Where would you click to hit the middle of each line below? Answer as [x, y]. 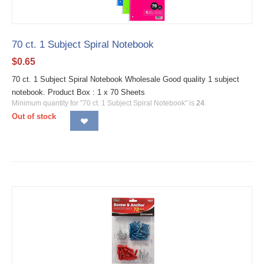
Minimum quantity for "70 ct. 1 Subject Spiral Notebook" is [104, 103]
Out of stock [34, 116]
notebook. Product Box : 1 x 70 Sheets [78, 92]
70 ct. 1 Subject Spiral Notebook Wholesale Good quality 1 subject [126, 79]
